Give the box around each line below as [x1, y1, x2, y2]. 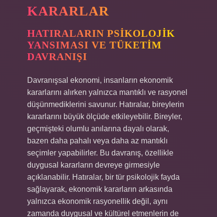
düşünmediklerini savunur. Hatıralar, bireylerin [27, 100, 184, 108]
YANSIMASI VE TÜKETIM [27, 39, 162, 51]
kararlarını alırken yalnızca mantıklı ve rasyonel [27, 88, 187, 96]
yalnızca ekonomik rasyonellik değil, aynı [27, 197, 168, 205]
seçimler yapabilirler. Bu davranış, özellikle [27, 149, 173, 157]
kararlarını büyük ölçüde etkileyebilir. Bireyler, [27, 112, 182, 121]
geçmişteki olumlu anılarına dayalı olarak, [27, 124, 169, 133]
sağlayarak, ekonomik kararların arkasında [27, 185, 172, 193]
